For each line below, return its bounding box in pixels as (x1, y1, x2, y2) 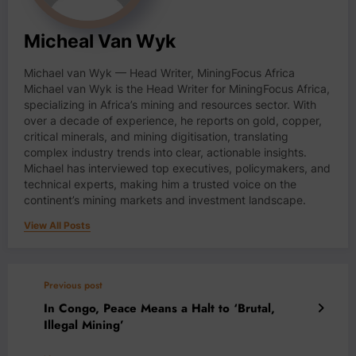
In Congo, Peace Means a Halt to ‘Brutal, (44, 299, 275, 317)
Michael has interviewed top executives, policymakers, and (24, 161, 331, 175)
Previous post (44, 277, 103, 292)
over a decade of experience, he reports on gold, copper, (24, 114, 322, 127)
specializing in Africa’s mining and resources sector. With (24, 98, 316, 111)
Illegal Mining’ (44, 315, 124, 334)
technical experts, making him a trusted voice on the (24, 177, 296, 191)
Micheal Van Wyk (24, 29, 176, 52)
